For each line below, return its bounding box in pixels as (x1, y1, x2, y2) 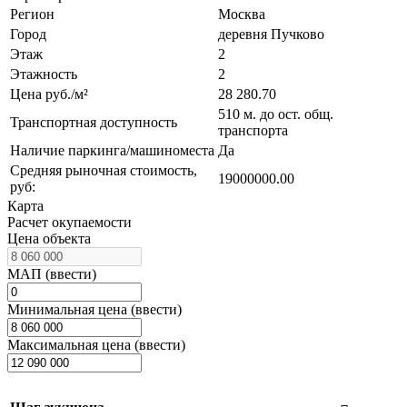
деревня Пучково (218, 25, 324, 42)
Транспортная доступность (10, 114, 177, 130)
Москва (218, 5, 265, 22)
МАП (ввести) (7, 265, 96, 282)
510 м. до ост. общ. (218, 105, 333, 122)
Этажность (10, 65, 77, 82)
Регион (10, 5, 55, 22)
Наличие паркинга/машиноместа (10, 142, 214, 158)
